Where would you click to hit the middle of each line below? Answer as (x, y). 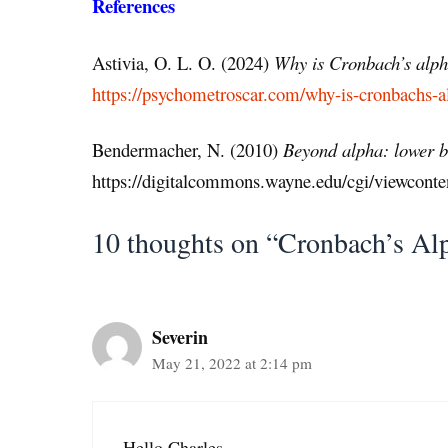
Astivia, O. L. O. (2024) (183, 62)
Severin (180, 336)
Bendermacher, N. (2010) (185, 149)
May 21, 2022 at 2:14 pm (232, 362)
